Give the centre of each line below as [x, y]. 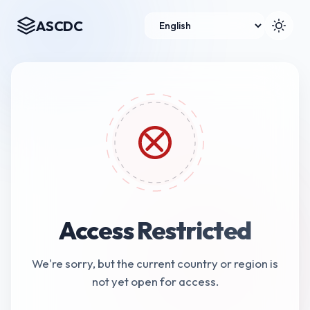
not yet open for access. [155, 281]
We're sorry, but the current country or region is [155, 263]
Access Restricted [155, 230]
